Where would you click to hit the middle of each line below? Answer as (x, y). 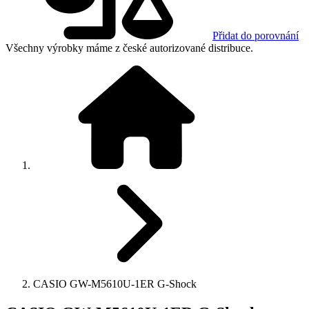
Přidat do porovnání (256, 35)
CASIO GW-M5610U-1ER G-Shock (115, 283)
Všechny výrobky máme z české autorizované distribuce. (129, 48)
